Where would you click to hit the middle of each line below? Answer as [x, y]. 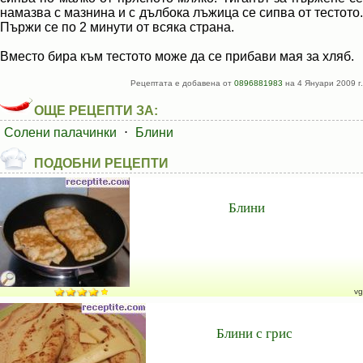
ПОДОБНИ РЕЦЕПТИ [101, 163]
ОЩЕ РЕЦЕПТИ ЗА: [96, 111]
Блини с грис [254, 333]
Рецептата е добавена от [182, 83]
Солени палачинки [60, 132]
